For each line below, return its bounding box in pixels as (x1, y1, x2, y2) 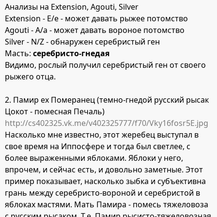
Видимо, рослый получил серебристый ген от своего (5, 59, 206, 70)
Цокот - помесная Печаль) (5, 106, 105, 117)
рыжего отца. (5, 71, 56, 82)
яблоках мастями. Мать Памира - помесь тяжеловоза (5, 199, 208, 210)
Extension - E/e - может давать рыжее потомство (5, 13, 188, 24)
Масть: (5, 47, 33, 59)
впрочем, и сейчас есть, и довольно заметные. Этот (5, 164, 203, 175)
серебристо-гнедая (33, 47, 109, 59)
